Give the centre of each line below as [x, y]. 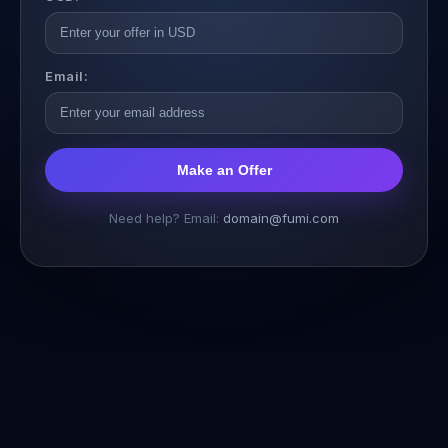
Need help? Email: [166, 217]
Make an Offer [224, 169]
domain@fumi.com [281, 217]
